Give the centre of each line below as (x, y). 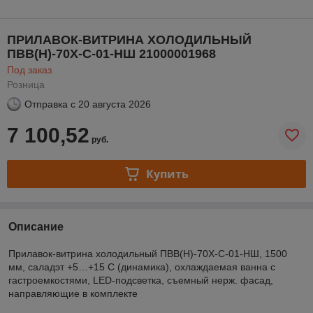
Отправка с (50, 104)
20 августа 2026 (115, 104)
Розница (26, 85)
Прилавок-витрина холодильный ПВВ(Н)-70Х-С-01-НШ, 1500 (148, 254)
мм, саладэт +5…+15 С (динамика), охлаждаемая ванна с (142, 267)
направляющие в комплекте (73, 293)
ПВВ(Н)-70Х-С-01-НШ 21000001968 (111, 54)
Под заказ (29, 70)
